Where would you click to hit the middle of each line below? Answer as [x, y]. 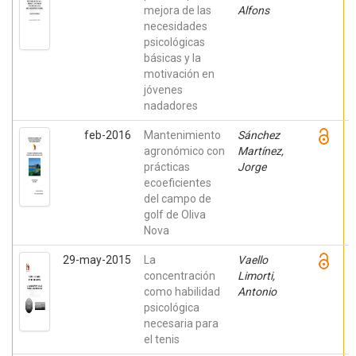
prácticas [167, 167]
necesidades [176, 26]
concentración [180, 276]
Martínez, [261, 151]
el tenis [162, 339]
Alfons [253, 10]
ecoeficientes [178, 183]
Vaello [253, 260]
